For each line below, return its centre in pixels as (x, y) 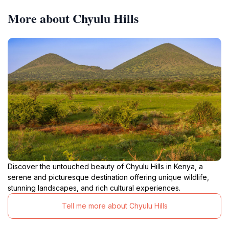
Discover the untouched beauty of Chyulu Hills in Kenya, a (105, 166)
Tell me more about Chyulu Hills (114, 206)
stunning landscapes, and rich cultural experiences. (94, 188)
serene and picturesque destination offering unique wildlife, (108, 177)
